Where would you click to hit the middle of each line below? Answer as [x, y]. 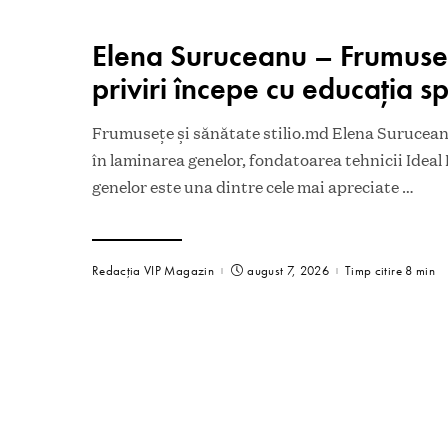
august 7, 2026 [288, 271]
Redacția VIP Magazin [153, 271]
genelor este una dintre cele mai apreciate [247, 186]
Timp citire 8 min [390, 271]
